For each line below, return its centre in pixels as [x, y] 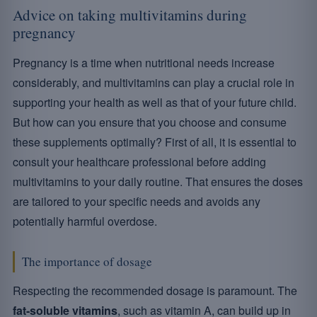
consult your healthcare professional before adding [139, 162]
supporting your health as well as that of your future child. [155, 102]
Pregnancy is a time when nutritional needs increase [144, 63]
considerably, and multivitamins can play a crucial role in [154, 82]
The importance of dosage [87, 261]
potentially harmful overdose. [85, 221]
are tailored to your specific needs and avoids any [137, 201]
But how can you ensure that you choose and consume [150, 122]
